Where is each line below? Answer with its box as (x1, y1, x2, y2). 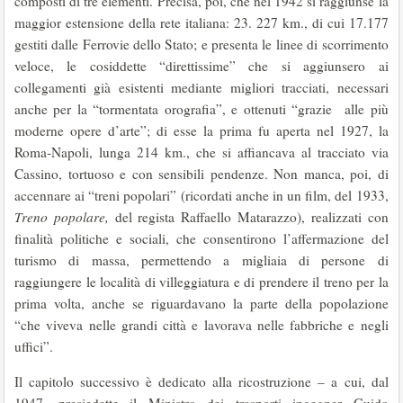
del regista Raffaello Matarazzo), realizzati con (114, 208, 389, 226)
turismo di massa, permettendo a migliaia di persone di (14, 251, 389, 269)
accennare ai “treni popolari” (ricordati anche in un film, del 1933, (14, 186, 389, 204)
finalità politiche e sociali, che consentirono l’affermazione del (14, 229, 389, 247)
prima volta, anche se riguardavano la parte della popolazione (14, 294, 389, 312)
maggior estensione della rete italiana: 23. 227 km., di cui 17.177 (14, 13, 389, 31)
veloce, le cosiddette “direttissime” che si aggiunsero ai (14, 57, 389, 75)
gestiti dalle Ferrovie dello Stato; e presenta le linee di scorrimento (14, 35, 389, 53)
